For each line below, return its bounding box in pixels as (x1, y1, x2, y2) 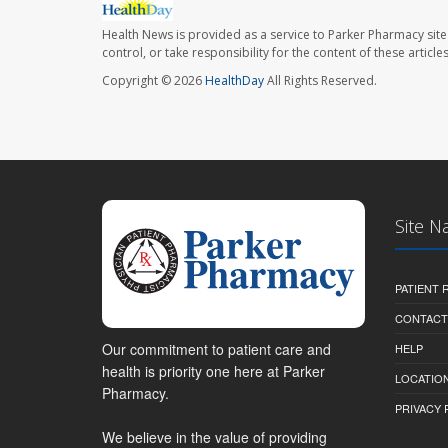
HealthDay (205, 72, 264, 90)
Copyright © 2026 (102, 72, 205, 90)
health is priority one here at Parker (102, 360, 325, 381)
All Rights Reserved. (264, 72, 377, 90)
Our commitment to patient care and (102, 338, 331, 359)
